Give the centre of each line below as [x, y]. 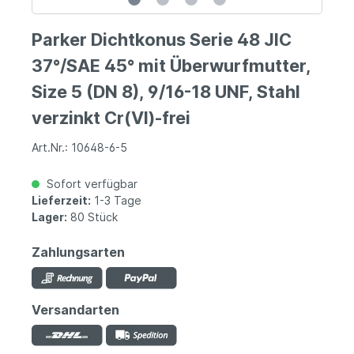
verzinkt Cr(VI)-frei [111, 118]
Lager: [49, 217]
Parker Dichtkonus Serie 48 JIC [162, 40]
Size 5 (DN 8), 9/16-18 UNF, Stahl [166, 92]
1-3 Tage [116, 201]
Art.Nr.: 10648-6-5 [79, 148]
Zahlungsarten [78, 252]
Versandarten [75, 309]
